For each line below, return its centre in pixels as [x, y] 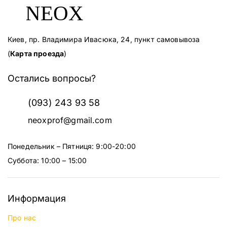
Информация [37, 198]
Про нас [22, 218]
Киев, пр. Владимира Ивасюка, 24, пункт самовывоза [104, 39]
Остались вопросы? [52, 78]
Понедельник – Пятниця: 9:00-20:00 [72, 146]
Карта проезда [37, 53]
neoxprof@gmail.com [70, 120]
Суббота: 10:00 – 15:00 [47, 160]
